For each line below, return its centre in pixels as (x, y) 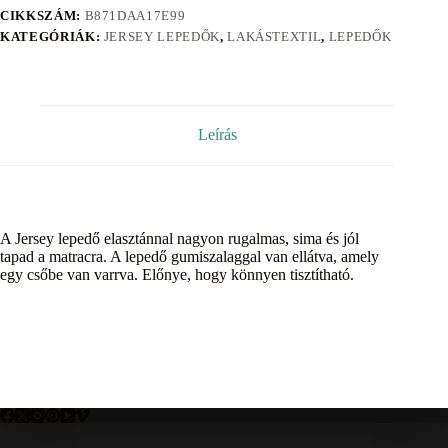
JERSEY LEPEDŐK (161, 36)
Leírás (217, 135)
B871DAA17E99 (135, 15)
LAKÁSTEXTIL (274, 36)
